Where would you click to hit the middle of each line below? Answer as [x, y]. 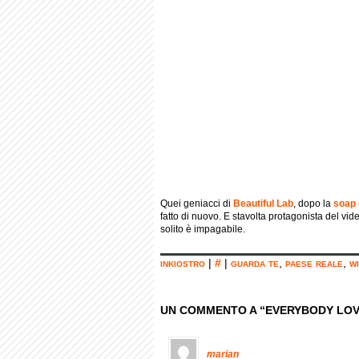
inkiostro [183, 263]
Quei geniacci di [197, 204]
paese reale [314, 263]
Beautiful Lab [263, 204]
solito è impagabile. [203, 229]
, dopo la [313, 204]
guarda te [255, 263]
